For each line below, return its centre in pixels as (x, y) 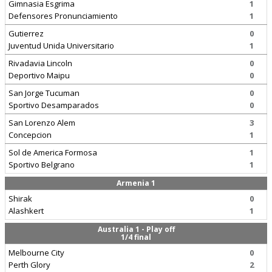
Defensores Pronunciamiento (63, 16)
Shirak (20, 199)
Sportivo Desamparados (54, 105)
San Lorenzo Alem (42, 123)
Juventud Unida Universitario (61, 46)
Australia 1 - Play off (136, 229)
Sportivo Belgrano (42, 165)
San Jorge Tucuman (44, 93)
